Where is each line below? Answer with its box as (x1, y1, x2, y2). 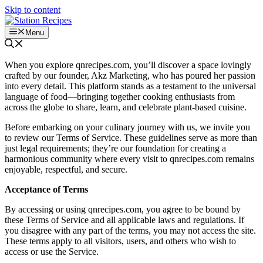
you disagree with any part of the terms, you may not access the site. (5, 225, 256, 236)
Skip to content (5, 5, 60, 15)
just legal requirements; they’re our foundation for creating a (5, 143, 226, 154)
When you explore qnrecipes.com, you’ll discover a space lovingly (5, 60, 251, 70)
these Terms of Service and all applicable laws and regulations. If (5, 215, 244, 225)
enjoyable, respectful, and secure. (5, 164, 127, 175)
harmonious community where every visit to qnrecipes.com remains (5, 154, 254, 164)
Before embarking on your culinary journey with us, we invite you (5, 122, 250, 133)
